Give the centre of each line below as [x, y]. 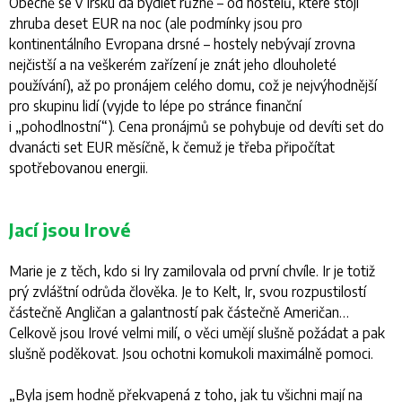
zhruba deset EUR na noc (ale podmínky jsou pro [156, 22]
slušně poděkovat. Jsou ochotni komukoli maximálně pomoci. [191, 353]
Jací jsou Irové [70, 229]
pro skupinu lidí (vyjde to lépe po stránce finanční [155, 105]
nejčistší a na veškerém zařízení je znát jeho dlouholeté [173, 64]
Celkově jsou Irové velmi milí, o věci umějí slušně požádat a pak [197, 332]
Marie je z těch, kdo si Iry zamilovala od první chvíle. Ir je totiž [192, 270]
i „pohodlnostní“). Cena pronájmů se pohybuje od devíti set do [197, 126]
